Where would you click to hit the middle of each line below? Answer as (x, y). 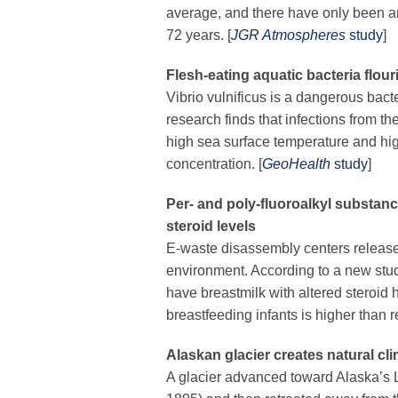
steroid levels (211, 227)
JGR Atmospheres (288, 36)
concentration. (211, 164)
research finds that (224, 120)
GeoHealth (296, 164)
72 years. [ (199, 36)
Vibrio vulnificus (216, 98)
